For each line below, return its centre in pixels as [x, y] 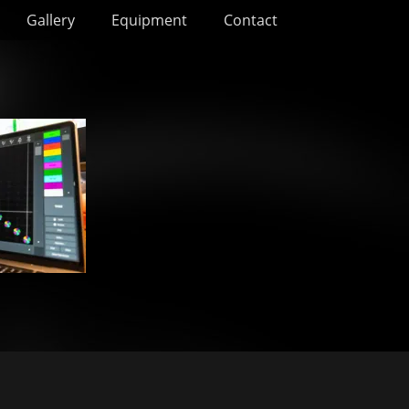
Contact [251, 20]
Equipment [149, 20]
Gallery [51, 20]
